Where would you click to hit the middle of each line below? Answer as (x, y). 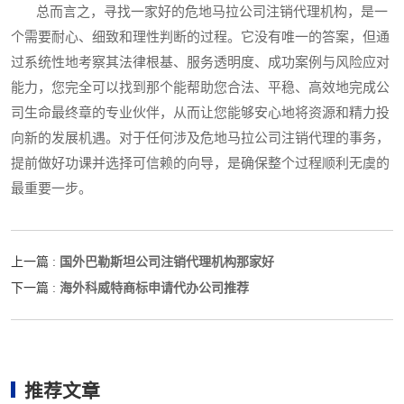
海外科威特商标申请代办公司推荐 (154, 287)
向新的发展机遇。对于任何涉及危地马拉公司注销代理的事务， (200, 138)
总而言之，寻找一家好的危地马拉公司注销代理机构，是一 (199, 11)
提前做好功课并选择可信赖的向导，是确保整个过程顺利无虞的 (200, 163)
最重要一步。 (51, 188)
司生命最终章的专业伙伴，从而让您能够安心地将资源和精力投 (200, 112)
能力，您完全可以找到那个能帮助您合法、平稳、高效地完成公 (200, 87)
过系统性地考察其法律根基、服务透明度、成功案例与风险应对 (200, 62)
